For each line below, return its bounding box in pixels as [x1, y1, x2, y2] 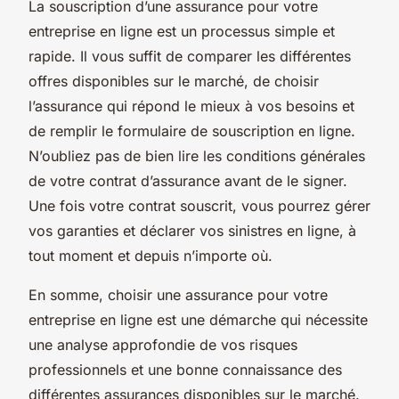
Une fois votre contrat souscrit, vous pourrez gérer [28, 196, 370, 215]
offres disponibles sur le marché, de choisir [28, 71, 319, 90]
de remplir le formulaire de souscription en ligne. [28, 121, 355, 140]
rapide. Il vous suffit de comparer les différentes [28, 46, 351, 65]
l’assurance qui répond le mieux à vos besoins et [28, 96, 354, 115]
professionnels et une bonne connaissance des [28, 360, 342, 379]
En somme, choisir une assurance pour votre [28, 285, 328, 304]
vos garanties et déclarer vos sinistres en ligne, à [28, 221, 356, 240]
